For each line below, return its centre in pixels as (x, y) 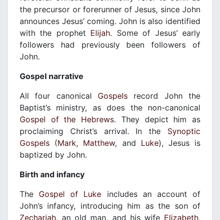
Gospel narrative (52, 76)
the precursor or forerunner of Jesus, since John (110, 10)
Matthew (99, 143)
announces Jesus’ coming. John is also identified (110, 21)
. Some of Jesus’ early (155, 33)
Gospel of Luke (70, 194)
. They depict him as (157, 120)
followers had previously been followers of (110, 45)
